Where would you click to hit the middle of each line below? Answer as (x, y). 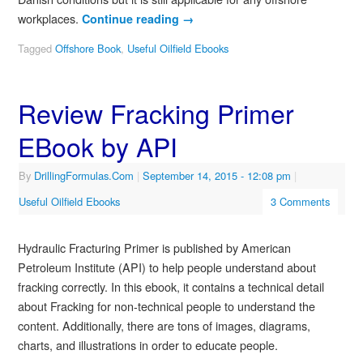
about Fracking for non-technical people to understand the (166, 305)
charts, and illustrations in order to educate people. (147, 344)
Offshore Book (88, 49)
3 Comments (300, 202)
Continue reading (132, 18)
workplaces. (49, 18)
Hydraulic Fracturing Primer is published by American (154, 247)
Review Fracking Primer (156, 113)
